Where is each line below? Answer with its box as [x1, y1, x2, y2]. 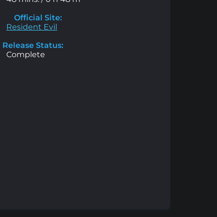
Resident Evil [6, 22, 57, 32]
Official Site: [12, 13, 62, 23]
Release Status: [2, 41, 63, 50]
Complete [6, 50, 45, 60]
